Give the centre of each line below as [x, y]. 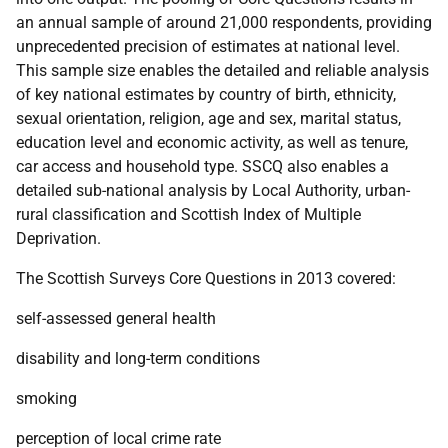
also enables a [336, 166]
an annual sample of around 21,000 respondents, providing [224, 22]
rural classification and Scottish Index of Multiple [188, 214]
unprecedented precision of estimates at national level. [208, 46]
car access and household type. [129, 166]
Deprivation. [58, 238]
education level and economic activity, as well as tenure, [212, 142]
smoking [46, 398]
